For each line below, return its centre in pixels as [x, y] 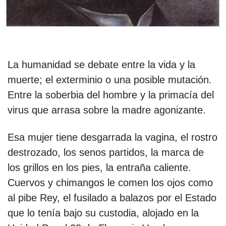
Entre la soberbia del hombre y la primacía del [111, 95]
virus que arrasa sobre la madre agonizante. [107, 110]
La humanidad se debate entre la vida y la [101, 64]
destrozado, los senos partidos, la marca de [106, 152]
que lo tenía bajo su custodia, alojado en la [103, 213]
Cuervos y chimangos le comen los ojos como [110, 182]
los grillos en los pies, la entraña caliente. [99, 167]
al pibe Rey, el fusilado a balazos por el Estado [112, 197]
